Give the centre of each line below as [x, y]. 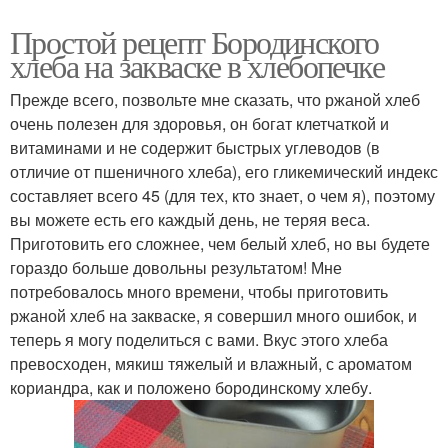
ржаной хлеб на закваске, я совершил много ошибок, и [213, 316]
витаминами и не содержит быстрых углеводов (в [195, 148]
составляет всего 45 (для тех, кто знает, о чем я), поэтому [222, 196]
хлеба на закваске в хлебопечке [197, 66]
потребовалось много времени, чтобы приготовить [199, 292]
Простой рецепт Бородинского [194, 42]
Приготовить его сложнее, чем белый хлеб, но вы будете [220, 244]
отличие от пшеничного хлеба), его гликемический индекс [224, 172]
